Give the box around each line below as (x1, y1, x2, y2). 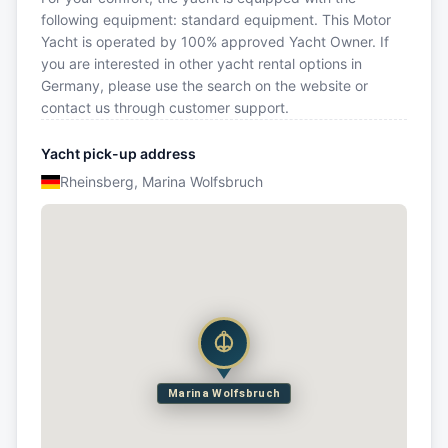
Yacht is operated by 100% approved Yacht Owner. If (41, 32, 389, 50)
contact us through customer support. (41, 98, 289, 116)
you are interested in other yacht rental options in (41, 54, 362, 72)
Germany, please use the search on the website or (41, 76, 368, 94)
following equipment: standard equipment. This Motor (41, 10, 391, 28)
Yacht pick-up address (41, 144, 196, 162)
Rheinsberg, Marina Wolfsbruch (59, 172, 263, 190)
